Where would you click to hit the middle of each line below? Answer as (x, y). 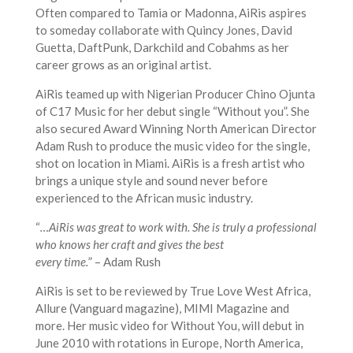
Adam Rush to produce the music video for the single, (172, 146)
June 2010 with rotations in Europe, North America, (169, 343)
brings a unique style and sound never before (151, 180)
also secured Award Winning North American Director (176, 128)
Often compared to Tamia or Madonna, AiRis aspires (171, 13)
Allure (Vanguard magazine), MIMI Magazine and (162, 308)
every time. (61, 262)
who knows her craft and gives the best (129, 244)
